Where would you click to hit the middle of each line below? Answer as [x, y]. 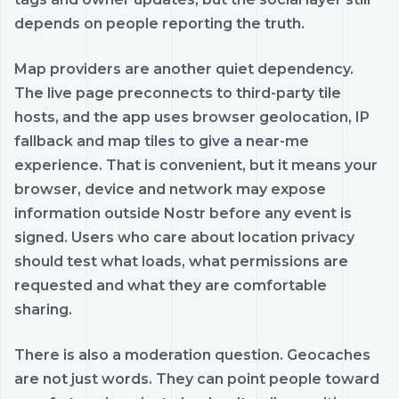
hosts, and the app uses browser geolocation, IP [192, 117]
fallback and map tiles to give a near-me [162, 141]
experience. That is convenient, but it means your [196, 165]
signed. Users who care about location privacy [184, 237]
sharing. [43, 309]
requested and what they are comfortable [171, 285]
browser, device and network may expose [170, 189]
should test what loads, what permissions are [181, 261]
